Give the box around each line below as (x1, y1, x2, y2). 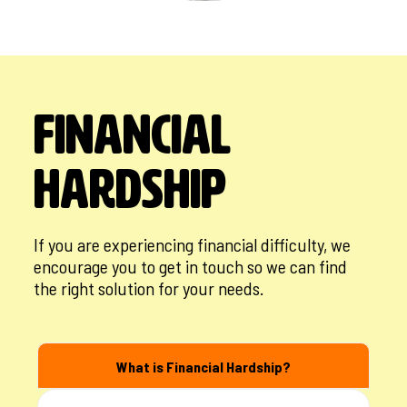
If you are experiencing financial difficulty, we (34, 233, 352, 256)
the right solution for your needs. (34, 277, 264, 300)
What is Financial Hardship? (116, 358, 291, 376)
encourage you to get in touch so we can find (34, 255, 348, 278)
